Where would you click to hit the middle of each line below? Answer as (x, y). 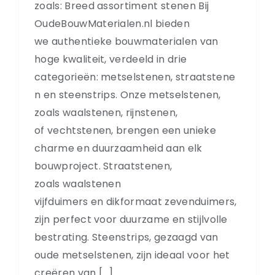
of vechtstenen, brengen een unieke (125, 130)
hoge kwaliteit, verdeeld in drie (111, 59)
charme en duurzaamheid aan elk (118, 148)
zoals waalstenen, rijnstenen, (106, 112)
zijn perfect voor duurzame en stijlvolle (131, 219)
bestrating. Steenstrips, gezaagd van (126, 237)
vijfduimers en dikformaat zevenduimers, (136, 201)
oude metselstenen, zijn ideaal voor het (132, 255)
